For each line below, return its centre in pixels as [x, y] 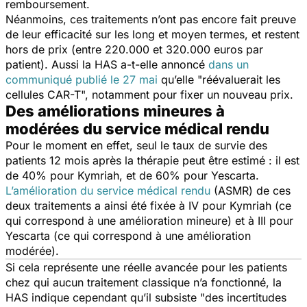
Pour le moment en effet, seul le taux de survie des [136, 146]
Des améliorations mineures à [115, 111]
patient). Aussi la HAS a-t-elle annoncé [107, 65]
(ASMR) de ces [252, 191]
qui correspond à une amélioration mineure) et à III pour [149, 221]
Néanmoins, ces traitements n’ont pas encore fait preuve [151, 20]
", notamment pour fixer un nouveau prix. [187, 95]
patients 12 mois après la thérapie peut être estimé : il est [152, 161]
